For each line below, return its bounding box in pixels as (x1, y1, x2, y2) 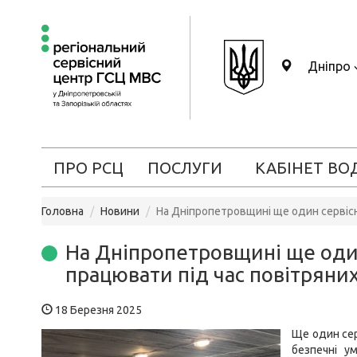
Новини (100, 205, 139, 218)
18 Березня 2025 (53, 304, 142, 316)
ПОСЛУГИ (147, 159, 222, 177)
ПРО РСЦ (53, 159, 124, 177)
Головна (41, 205, 84, 218)
